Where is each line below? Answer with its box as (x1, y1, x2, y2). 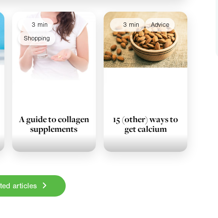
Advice (150, 21, 169, 29)
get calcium (124, 123, 167, 135)
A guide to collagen (18, 113, 89, 125)
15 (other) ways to (113, 113, 179, 125)
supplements (30, 123, 78, 135)
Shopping (24, 35, 50, 42)
